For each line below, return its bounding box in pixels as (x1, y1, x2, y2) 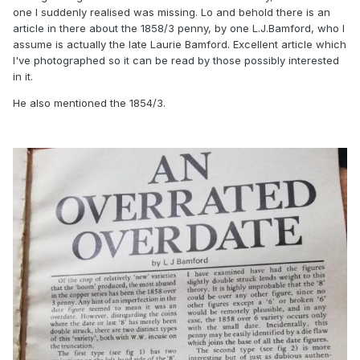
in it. (13, 70, 36, 84)
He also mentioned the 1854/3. (13, 96, 166, 110)
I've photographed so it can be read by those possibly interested (13, 54, 339, 67)
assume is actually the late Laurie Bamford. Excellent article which (13, 38, 346, 51)
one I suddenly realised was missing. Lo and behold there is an (13, 6, 330, 19)
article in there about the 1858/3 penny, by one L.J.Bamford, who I (13, 22, 345, 35)
